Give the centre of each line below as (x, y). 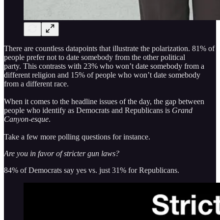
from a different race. (36, 83)
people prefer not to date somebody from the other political (95, 57)
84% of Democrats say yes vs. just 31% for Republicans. (92, 170)
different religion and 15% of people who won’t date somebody (102, 75)
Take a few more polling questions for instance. (77, 137)
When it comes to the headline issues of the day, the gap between (104, 101)
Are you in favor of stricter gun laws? (62, 153)
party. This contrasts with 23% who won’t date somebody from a (104, 66)
